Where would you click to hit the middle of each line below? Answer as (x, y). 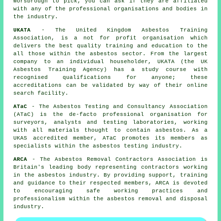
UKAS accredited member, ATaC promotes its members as (110, 138)
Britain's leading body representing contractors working (110, 167)
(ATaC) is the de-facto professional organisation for (110, 114)
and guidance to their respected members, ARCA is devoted (110, 183)
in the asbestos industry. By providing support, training (110, 175)
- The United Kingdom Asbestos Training (119, 30)
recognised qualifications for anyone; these (110, 77)
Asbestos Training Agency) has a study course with (110, 69)
